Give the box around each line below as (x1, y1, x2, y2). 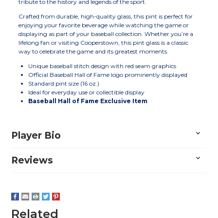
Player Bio (11, 129, 61, 141)
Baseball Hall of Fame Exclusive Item (28, 97, 147, 105)
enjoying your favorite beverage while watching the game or (18, 21, 189, 29)
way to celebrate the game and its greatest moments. (18, 47, 168, 55)
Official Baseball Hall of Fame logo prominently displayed (28, 71, 187, 78)
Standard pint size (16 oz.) (28, 79, 99, 87)
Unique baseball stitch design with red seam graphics (28, 62, 176, 70)
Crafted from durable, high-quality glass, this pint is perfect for (18, 12, 193, 20)
